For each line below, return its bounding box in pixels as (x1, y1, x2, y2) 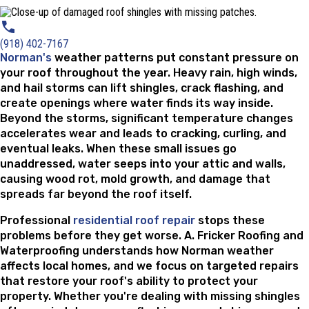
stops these (198, 213, 265, 227)
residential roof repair (73, 213, 198, 227)
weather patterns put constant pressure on (52, 50, 299, 64)
